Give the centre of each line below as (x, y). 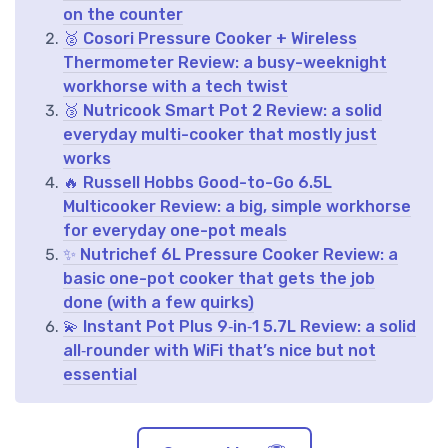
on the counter (123, 14)
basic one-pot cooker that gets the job (219, 278)
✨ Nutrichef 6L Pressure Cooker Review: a (230, 254)
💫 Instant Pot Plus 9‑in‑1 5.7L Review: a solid (239, 326)
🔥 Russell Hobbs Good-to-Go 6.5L (197, 182)
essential (100, 374)
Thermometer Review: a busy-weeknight (225, 62)
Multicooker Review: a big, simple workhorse (237, 206)
